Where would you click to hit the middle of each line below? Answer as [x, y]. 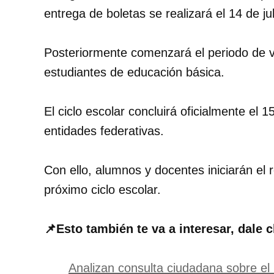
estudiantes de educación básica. [134, 72]
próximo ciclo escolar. [102, 190]
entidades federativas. [104, 131]
